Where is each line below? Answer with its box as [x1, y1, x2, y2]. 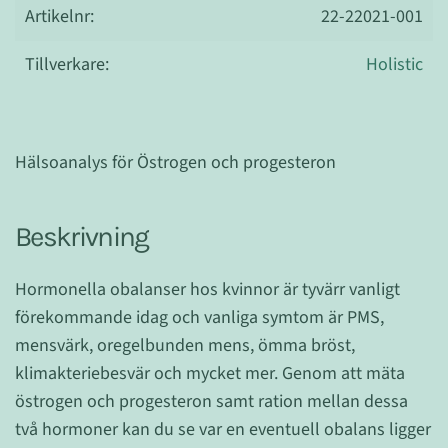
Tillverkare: [25, 52, 109, 77]
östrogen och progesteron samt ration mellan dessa [15, 389, 408, 414]
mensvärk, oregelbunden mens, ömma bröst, [15, 333, 355, 358]
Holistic [366, 52, 423, 77]
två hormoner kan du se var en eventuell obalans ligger [15, 417, 431, 442]
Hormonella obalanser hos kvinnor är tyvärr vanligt [15, 277, 400, 302]
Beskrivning [15, 220, 149, 253]
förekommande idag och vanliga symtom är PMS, [15, 305, 384, 330]
